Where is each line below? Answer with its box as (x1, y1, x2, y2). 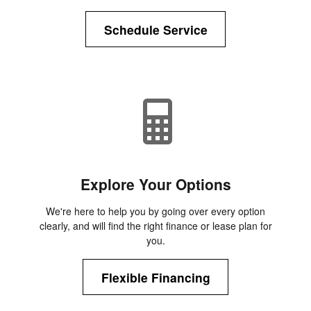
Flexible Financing (101, 268, 210, 286)
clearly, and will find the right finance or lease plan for (39, 219, 272, 233)
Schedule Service (103, 20, 208, 38)
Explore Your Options (80, 174, 231, 195)
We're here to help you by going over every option (46, 204, 265, 219)
